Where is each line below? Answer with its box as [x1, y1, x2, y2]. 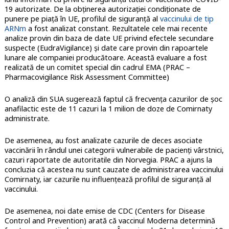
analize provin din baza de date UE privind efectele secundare [4, 33, 214, 43]
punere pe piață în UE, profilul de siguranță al [4, 13, 160, 24]
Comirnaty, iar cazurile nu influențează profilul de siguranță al [4, 174, 211, 184]
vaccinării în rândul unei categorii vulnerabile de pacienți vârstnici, [4, 145, 224, 155]
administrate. [4, 113, 50, 123]
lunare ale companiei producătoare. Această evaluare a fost [4, 52, 207, 62]
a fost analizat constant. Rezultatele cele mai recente [26, 23, 208, 33]
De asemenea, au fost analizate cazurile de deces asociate [4, 135, 202, 145]
